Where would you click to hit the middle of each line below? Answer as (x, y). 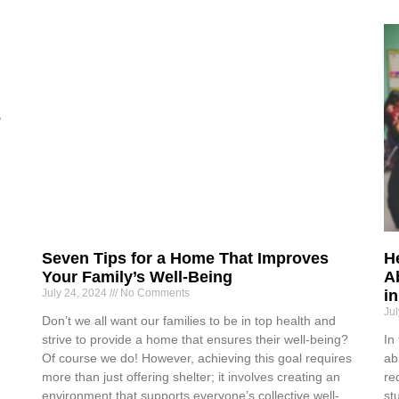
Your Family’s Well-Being (138, 277)
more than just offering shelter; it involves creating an (191, 376)
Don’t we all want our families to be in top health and (189, 320)
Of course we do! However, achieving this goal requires (197, 358)
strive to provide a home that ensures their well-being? (195, 339)
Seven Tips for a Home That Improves (186, 258)
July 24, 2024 (76, 293)
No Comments (154, 293)
